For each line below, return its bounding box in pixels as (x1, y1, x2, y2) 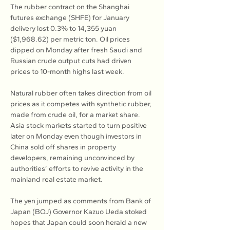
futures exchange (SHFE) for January (10, 13, 131, 22)
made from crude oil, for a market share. (10, 110, 142, 119)
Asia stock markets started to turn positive (10, 121, 148, 130)
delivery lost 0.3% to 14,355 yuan (10, 24, 118, 33)
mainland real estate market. (10, 175, 103, 184)
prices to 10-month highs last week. (10, 67, 124, 76)
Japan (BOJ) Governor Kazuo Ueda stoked (10, 207, 148, 216)
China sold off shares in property (10, 143, 118, 151)
